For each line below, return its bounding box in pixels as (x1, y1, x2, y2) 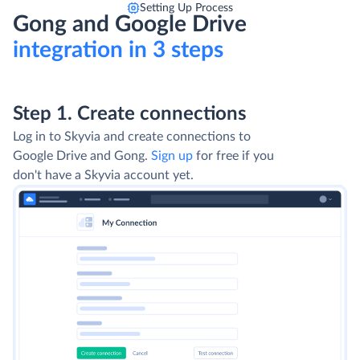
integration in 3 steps (13, 38, 223, 61)
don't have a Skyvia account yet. (13, 168, 194, 182)
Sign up (151, 149, 193, 162)
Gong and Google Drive (13, 12, 247, 35)
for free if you (193, 149, 274, 162)
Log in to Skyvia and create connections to (13, 129, 251, 143)
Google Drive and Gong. (13, 149, 151, 162)
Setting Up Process (140, 2, 233, 14)
